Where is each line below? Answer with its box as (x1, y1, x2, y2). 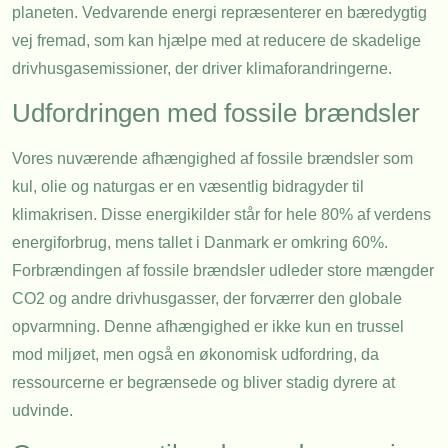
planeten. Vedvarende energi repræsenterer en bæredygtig (12, 4, 427, 22)
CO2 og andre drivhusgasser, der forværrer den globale (12, 289, 402, 307)
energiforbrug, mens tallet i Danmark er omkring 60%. (12, 233, 388, 251)
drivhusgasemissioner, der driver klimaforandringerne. (12, 60, 392, 78)
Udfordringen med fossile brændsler (12, 97, 420, 128)
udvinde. (12, 401, 73, 419)
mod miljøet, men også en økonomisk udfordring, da (12, 345, 379, 363)
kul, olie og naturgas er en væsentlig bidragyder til (12, 177, 364, 195)
